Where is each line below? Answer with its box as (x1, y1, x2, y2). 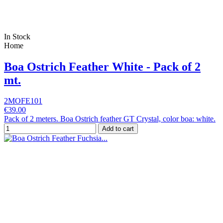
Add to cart (102, 125, 134, 133)
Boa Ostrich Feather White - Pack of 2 (4, 60, 201, 73)
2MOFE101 (4, 97, 42, 106)
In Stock (4, 32, 30, 41)
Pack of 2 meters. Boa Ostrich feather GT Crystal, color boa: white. (4, 114, 216, 123)
